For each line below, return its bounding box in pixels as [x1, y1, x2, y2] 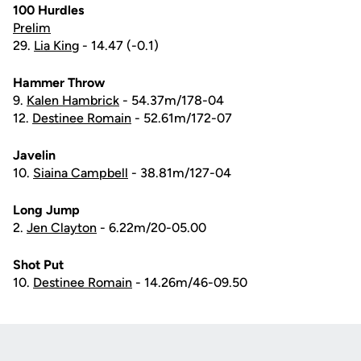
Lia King [34, 38, 79, 54]
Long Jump [13, 202, 80, 218]
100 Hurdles [13, 2, 84, 19]
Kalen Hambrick [27, 93, 119, 109]
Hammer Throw [13, 75, 105, 91]
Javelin [13, 147, 56, 164]
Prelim [13, 20, 51, 36]
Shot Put [13, 257, 64, 273]
